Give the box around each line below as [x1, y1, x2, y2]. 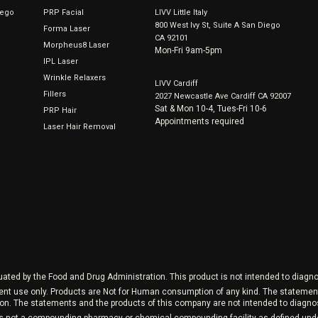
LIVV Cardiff [155, 79, 199, 88]
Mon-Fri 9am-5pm [155, 45, 223, 55]
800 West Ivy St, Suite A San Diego [155, 21, 281, 30]
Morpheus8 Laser [43, 40, 109, 50]
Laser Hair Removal [43, 122, 116, 131]
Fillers [43, 89, 66, 99]
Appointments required [155, 116, 245, 126]
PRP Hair [43, 106, 77, 115]
